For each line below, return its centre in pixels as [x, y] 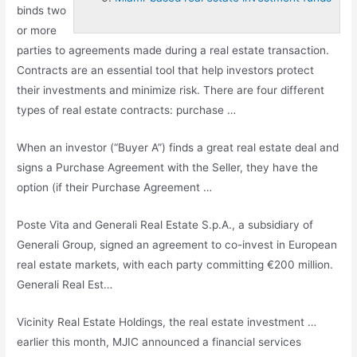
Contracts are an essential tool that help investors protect [166, 71]
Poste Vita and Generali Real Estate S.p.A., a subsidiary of [165, 224]
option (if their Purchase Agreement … [115, 187]
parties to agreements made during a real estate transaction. [173, 51]
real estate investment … [253, 322]
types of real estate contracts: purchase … [127, 110]
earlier [33, 341]
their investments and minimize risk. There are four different [171, 90]
